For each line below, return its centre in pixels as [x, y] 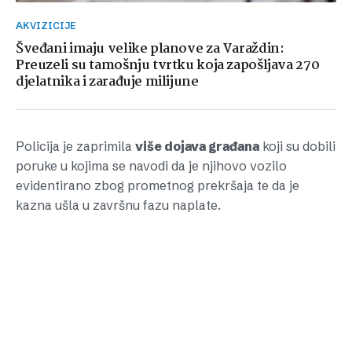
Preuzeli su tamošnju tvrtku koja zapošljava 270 [168, 66]
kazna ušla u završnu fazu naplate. [118, 205]
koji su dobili [297, 146]
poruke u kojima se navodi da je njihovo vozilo [151, 166]
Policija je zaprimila [75, 146]
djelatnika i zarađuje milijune [107, 82]
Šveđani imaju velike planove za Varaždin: [150, 49]
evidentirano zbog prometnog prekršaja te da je [158, 185]
